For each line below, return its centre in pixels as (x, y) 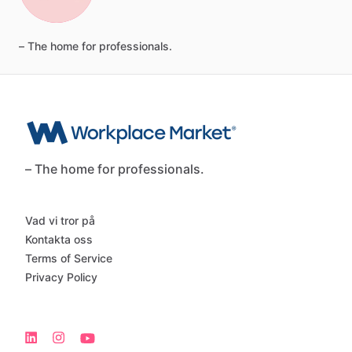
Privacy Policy (61, 277)
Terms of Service (69, 258)
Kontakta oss (59, 240)
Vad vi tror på (60, 221)
